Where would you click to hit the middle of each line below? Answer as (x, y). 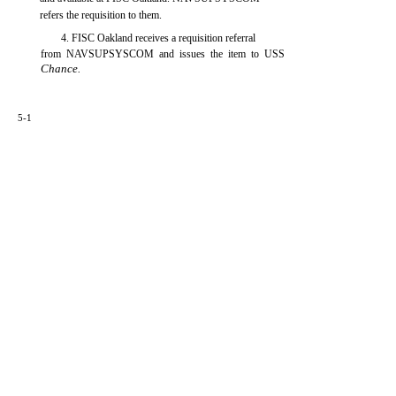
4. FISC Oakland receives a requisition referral (159, 38)
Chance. (61, 69)
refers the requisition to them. (101, 15)
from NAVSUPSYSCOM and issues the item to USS (163, 54)
